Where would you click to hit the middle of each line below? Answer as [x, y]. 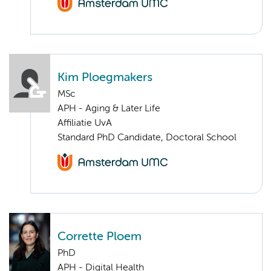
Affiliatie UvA [85, 124]
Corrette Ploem [100, 237]
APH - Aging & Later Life [109, 109]
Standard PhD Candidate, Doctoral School [147, 138]
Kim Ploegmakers [105, 78]
